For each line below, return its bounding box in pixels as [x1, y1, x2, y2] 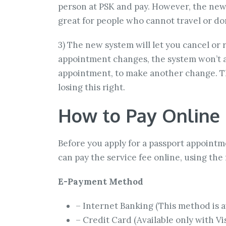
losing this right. [58, 82, 125, 93]
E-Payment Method [58, 176, 143, 188]
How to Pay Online [58, 104, 220, 127]
